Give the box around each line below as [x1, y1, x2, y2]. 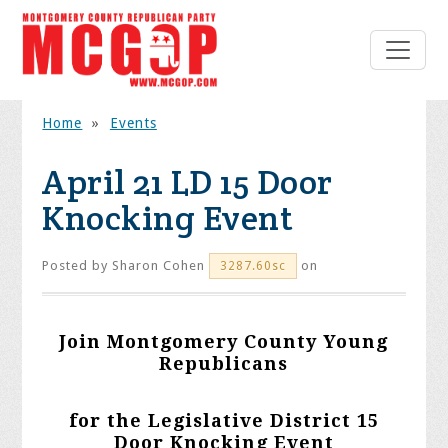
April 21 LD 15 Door [42, 160, 333, 205]
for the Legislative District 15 [68, 410, 379, 432]
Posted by [42, 258, 113, 274]
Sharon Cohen [112, 258, 206, 274]
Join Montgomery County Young [59, 331, 389, 353]
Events [109, 115, 157, 132]
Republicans [159, 353, 289, 375]
